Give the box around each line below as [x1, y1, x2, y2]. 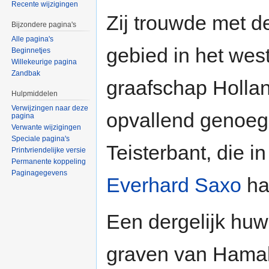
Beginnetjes [11, 46, 51, 55]
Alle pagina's [11, 35, 54, 44]
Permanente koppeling [11, 157, 86, 166]
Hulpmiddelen [11, 89, 58, 98]
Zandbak [11, 69, 41, 78]
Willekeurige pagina [11, 58, 77, 67]
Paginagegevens [11, 168, 68, 177]
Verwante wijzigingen [11, 122, 82, 131]
